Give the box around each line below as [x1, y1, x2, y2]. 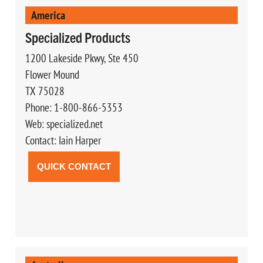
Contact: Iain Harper [25, 133, 101, 147]
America [31, 7, 65, 22]
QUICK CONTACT [36, 161, 111, 171]
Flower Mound [25, 67, 79, 82]
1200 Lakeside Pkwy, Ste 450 [25, 50, 139, 65]
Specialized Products [25, 28, 130, 46]
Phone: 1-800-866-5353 [25, 100, 123, 114]
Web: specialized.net [25, 116, 103, 131]
